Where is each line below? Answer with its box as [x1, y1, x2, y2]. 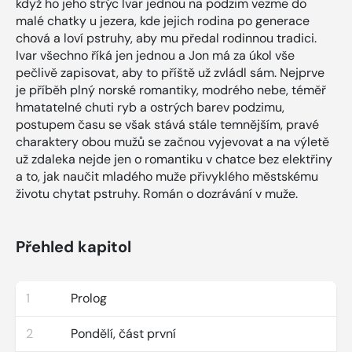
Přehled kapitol [16, 236, 131, 257]
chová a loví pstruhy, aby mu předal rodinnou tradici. [16, 29, 317, 46]
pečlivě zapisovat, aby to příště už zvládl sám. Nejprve [16, 64, 324, 81]
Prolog [71, 289, 107, 306]
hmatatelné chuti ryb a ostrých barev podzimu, [16, 98, 284, 115]
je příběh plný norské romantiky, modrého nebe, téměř [16, 81, 326, 98]
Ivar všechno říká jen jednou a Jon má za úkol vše [16, 46, 295, 64]
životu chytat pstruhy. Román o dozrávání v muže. [16, 185, 298, 202]
